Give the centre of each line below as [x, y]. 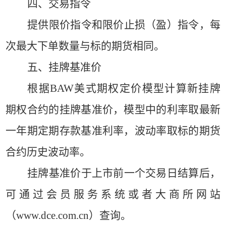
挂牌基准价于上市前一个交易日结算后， [124, 173]
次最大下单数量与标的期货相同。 [85, 46]
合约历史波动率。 [48, 152]
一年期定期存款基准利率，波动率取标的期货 [113, 131]
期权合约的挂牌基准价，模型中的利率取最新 [113, 109]
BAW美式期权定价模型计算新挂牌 [135, 88]
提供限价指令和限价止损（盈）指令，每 [124, 25]
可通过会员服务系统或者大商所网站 [113, 194]
